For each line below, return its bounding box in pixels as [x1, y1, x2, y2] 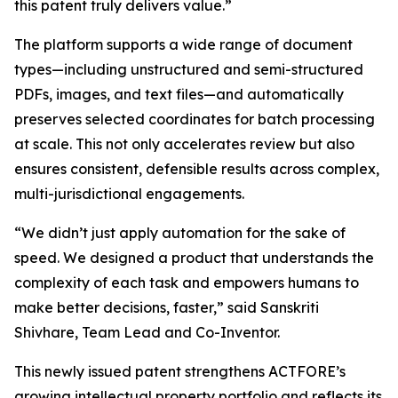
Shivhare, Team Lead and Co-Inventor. [14, 322, 280, 341]
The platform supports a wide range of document [14, 35, 353, 53]
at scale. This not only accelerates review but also [14, 134, 354, 153]
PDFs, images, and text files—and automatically [14, 84, 344, 103]
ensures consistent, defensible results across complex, [14, 159, 379, 178]
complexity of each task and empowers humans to [14, 273, 359, 291]
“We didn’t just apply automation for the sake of [14, 223, 346, 242]
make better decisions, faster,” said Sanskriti [14, 298, 319, 316]
